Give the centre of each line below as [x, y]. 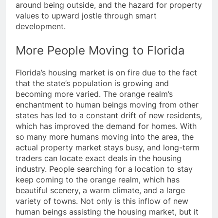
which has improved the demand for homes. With [106, 126]
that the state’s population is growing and [92, 83]
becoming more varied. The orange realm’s [94, 94]
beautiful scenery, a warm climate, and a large [100, 191]
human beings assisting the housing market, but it [107, 212]
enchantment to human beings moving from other [107, 105]
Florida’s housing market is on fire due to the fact [106, 73]
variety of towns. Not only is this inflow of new [102, 201]
